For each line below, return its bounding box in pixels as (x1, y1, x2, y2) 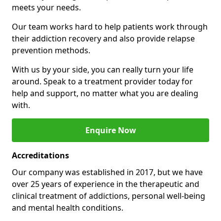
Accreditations (12, 150, 69, 161)
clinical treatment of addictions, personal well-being (12, 190, 205, 201)
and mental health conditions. (12, 202, 123, 213)
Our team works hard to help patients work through (12, 21, 208, 32)
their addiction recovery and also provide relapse (12, 33, 195, 44)
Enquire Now (85, 125, 136, 136)
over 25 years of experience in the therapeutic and (12, 179, 199, 189)
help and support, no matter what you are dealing (12, 88, 198, 99)
